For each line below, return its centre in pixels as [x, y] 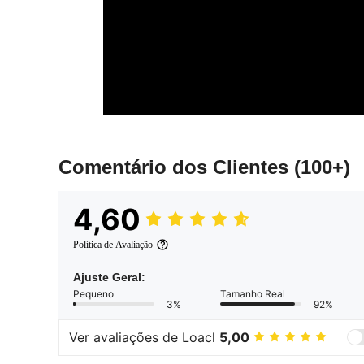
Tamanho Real [253, 293]
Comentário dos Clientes [176, 167]
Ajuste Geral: [109, 277]
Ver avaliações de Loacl [144, 338]
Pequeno [93, 293]
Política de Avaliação [113, 244]
